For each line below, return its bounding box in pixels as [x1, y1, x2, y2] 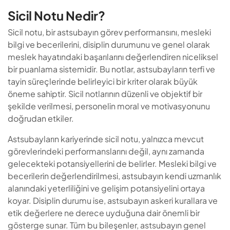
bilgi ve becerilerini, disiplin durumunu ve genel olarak [8, 39, 210, 50]
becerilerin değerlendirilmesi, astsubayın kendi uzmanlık [8, 170, 221, 182]
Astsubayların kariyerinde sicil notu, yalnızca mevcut [8, 133, 204, 145]
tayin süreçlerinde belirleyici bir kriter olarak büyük [8, 76, 198, 87]
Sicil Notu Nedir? [8, 8, 105, 24]
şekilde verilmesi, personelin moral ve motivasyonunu [8, 101, 210, 112]
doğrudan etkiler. [8, 113, 74, 124]
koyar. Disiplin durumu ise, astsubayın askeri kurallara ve [8, 195, 218, 206]
